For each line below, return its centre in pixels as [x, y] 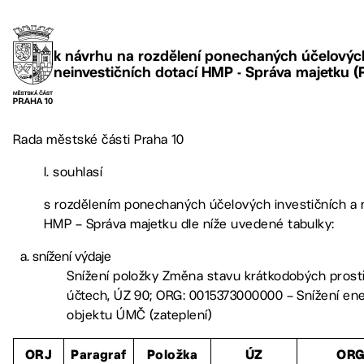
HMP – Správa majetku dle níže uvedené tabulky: [189, 223]
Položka [172, 355]
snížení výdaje [72, 256]
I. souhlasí [73, 171]
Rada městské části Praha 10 [99, 139]
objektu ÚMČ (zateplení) [140, 314]
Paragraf [99, 355]
